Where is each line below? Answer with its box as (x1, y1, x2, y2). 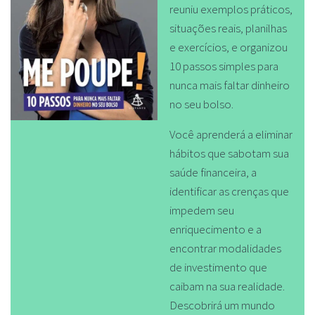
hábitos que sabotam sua (169, 145, 289, 161)
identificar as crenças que (169, 183, 289, 199)
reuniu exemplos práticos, (169, 1, 292, 18)
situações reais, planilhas (169, 20, 287, 37)
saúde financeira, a (169, 164, 257, 180)
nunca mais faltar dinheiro (169, 77, 290, 94)
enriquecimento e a (169, 221, 262, 237)
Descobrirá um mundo (169, 297, 275, 313)
